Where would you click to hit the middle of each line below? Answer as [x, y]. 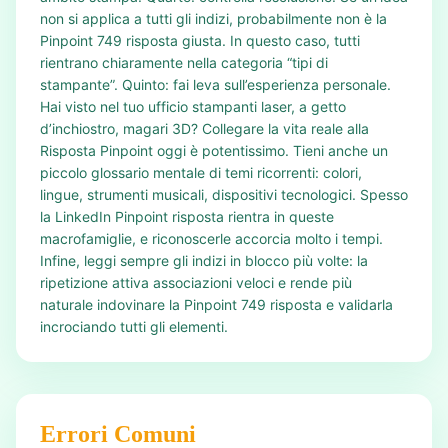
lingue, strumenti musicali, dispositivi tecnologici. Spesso [224, 194]
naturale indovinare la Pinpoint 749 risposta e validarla [216, 304]
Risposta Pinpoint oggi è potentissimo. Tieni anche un [214, 150]
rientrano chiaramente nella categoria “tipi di [184, 62]
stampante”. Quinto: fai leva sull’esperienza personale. [215, 84]
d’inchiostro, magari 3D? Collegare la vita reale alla [204, 128]
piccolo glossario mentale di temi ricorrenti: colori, [201, 172]
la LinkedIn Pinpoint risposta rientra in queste [187, 216]
